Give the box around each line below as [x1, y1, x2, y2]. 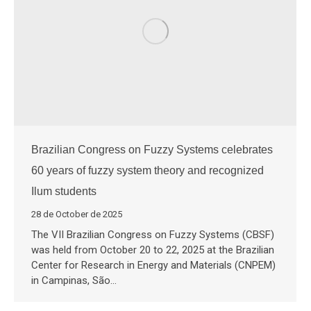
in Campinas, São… [31, 274, 117, 287]
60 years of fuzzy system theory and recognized [31, 165, 264, 177]
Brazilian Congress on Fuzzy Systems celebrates [31, 144, 273, 156]
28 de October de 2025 [31, 209, 122, 220]
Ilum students [31, 185, 96, 198]
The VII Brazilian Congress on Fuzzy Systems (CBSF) [31, 228, 274, 242]
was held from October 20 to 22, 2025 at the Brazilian [31, 244, 274, 257]
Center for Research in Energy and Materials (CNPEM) [31, 259, 276, 272]
